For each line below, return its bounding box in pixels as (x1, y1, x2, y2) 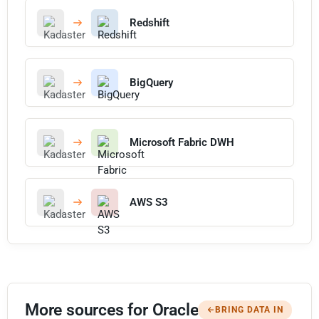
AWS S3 (130, 195, 168, 209)
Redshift (130, 16, 169, 29)
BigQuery (130, 75, 173, 89)
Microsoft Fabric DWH (130, 135, 234, 149)
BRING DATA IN (215, 304, 284, 315)
